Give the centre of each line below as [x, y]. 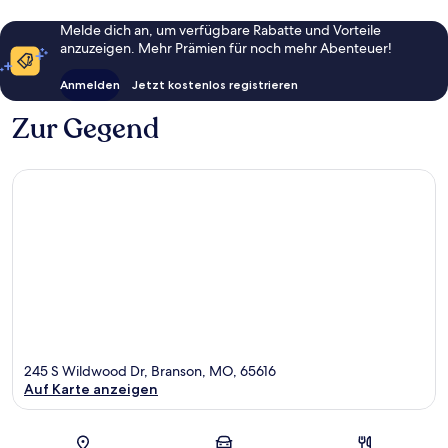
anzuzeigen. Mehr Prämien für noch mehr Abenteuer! [226, 47]
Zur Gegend [85, 128]
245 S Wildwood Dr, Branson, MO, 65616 [150, 371]
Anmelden [90, 84]
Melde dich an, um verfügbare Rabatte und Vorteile [220, 29]
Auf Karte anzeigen [91, 389]
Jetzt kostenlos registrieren [215, 84]
